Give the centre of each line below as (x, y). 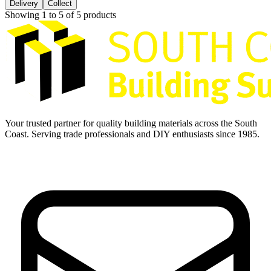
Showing (23, 15)
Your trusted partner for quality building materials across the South (131, 123)
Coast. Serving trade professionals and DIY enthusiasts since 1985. (132, 134)
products (99, 15)
